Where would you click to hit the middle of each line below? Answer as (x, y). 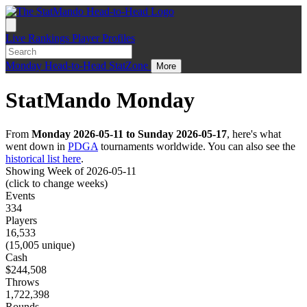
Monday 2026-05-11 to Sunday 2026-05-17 (129, 134)
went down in (37, 146)
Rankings (50, 38)
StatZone (130, 65)
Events (20, 195)
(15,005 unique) (40, 245)
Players (21, 220)
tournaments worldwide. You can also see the (197, 146)
